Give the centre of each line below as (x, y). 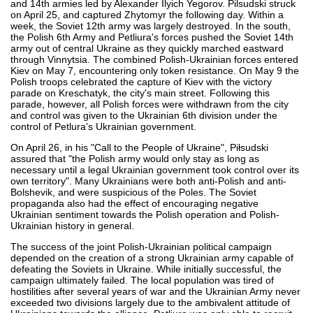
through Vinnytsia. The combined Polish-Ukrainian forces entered (154, 59)
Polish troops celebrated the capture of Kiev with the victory (141, 81)
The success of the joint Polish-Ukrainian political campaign (141, 246)
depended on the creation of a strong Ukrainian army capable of (152, 257)
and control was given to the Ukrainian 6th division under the (144, 115)
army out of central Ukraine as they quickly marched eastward (147, 48)
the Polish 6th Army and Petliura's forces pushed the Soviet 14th (152, 37)
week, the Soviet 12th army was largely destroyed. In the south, (151, 26)
